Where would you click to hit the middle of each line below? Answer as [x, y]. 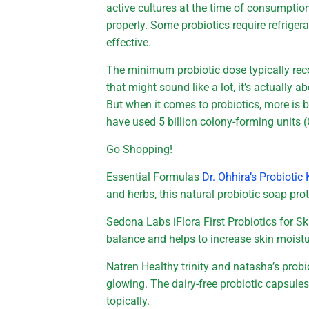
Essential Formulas [154, 177]
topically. [128, 301]
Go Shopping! [140, 149]
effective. [129, 42]
